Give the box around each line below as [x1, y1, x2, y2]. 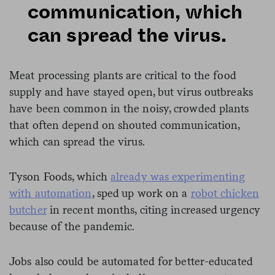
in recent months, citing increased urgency [46, 203, 261, 216]
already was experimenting [110, 169, 246, 183]
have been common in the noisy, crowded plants [9, 101, 249, 115]
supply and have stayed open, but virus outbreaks [9, 85, 253, 98]
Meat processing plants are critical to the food [9, 68, 236, 82]
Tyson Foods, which [9, 169, 110, 183]
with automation [9, 186, 92, 199]
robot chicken [190, 186, 259, 199]
